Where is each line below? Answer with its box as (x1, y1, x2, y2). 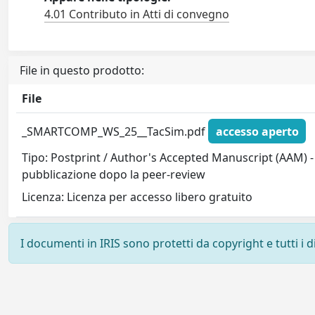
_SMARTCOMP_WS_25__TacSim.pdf (22, 123, 209, 139)
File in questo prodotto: (20, 63, 144, 78)
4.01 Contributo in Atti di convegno (44, 6, 230, 22)
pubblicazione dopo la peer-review (22, 167, 206, 183)
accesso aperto (215, 123, 299, 139)
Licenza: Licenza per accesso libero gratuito (22, 189, 253, 205)
